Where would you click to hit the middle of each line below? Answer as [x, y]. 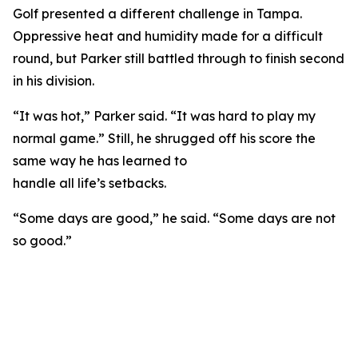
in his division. [54, 81]
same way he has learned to [100, 161]
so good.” [44, 241]
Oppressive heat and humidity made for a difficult [168, 36]
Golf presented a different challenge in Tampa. [157, 14]
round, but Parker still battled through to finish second [179, 58]
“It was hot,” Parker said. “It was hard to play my [164, 116]
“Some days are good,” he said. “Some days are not [174, 218]
